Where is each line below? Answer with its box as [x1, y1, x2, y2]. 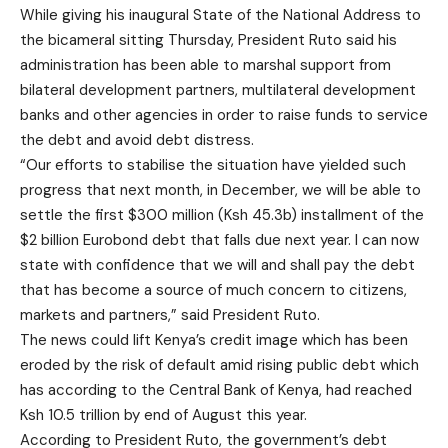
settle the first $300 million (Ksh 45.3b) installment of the [20, 205, 424, 225]
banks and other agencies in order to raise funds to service [20, 105, 428, 125]
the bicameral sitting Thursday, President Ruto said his [20, 30, 397, 50]
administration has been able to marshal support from [20, 55, 391, 75]
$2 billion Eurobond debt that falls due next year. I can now [20, 230, 419, 250]
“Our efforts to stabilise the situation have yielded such [20, 155, 406, 175]
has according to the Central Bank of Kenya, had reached [20, 380, 412, 400]
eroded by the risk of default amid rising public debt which [20, 355, 419, 375]
